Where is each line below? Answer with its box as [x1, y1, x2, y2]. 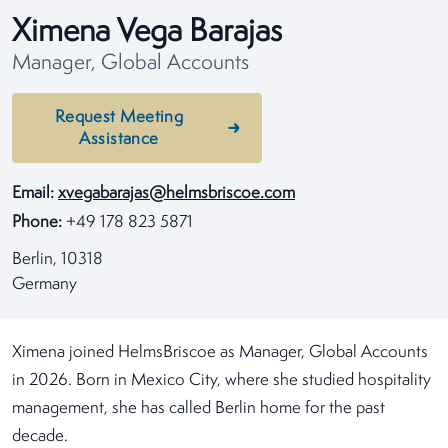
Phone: [12, 214, 62, 231]
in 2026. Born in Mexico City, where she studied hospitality [12, 372, 431, 389]
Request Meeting [54, 109, 184, 126]
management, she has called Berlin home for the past [12, 400, 385, 417]
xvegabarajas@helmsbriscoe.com [58, 185, 295, 202]
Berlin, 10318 [12, 251, 103, 268]
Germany [12, 276, 77, 293]
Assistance [79, 131, 159, 148]
